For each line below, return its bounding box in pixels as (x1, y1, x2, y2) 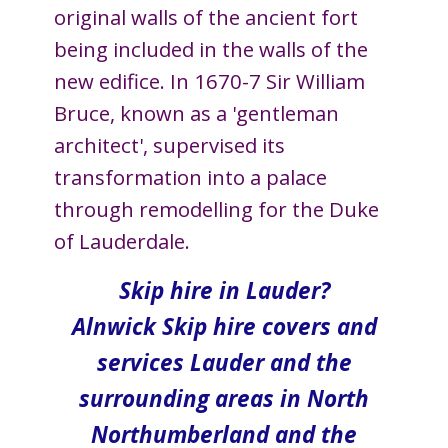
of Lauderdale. (54, 227, 190, 255)
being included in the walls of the (54, 35, 368, 63)
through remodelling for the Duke (54, 195, 379, 223)
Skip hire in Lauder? (118, 275, 330, 306)
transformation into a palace (54, 163, 327, 191)
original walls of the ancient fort (54, 3, 358, 31)
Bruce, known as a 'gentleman (54, 99, 339, 127)
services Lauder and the (96, 347, 352, 378)
